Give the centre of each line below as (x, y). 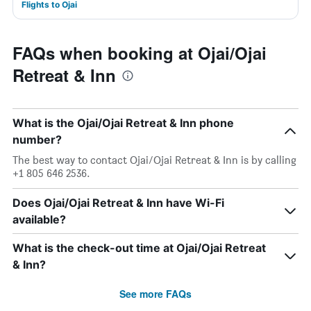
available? (39, 219)
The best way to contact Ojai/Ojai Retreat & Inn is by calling (154, 160)
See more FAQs (155, 294)
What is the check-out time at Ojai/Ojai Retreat (139, 248)
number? (37, 140)
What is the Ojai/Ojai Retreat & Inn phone (123, 123)
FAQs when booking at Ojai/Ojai (140, 53)
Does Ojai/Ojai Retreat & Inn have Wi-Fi (118, 203)
